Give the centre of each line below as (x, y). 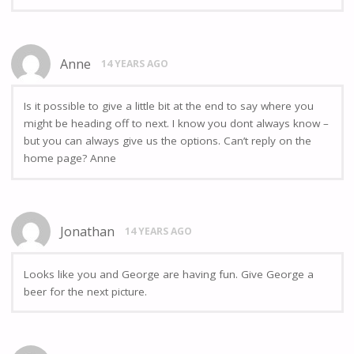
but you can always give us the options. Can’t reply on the (168, 141)
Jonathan (88, 232)
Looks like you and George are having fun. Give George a (169, 274)
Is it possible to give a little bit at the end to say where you (169, 106)
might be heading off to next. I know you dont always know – (176, 124)
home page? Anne (70, 158)
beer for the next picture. (85, 291)
